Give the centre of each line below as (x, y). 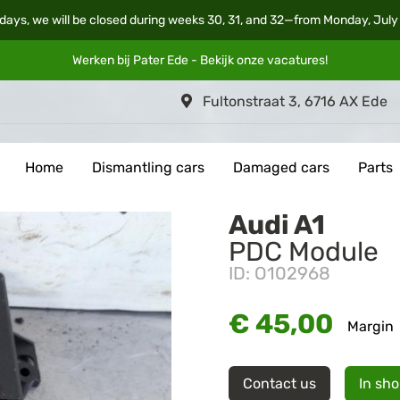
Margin (371, 326)
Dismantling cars (148, 168)
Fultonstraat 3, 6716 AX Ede (293, 101)
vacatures (296, 60)
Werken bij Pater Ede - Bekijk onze (170, 60)
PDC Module (304, 252)
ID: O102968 (279, 274)
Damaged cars (281, 168)
